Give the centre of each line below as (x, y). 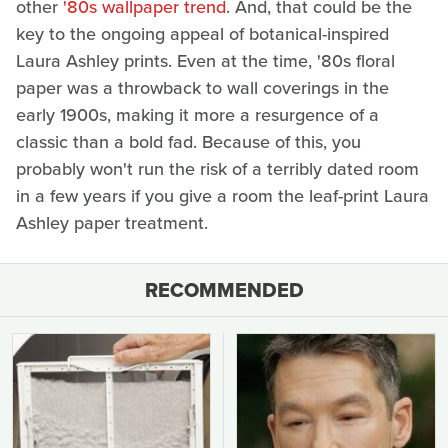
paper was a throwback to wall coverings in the (202, 88)
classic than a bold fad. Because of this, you (188, 142)
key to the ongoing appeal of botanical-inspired (202, 34)
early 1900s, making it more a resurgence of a (197, 115)
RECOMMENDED (224, 290)
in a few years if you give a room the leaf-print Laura (222, 196)
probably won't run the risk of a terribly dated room (217, 169)
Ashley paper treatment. (112, 223)
